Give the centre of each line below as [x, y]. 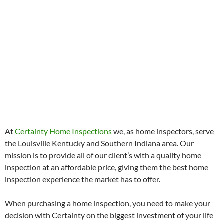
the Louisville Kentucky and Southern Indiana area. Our [99, 143]
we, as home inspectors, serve [163, 131]
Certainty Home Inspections [63, 131]
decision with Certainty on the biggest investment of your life [109, 215]
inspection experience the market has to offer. [83, 179]
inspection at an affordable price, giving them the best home [107, 167]
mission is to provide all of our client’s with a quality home [103, 155]
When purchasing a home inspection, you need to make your [108, 203]
